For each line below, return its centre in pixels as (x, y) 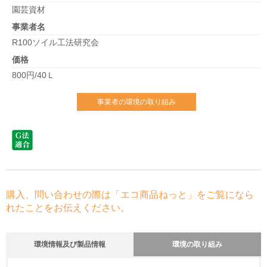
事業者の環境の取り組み (136, 102)
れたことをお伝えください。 (68, 208)
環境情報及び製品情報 (70, 244)
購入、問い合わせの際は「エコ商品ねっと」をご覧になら (130, 195)
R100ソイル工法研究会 (55, 42)
